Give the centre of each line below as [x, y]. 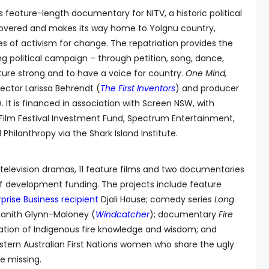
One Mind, [206, 73]
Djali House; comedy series [156, 199]
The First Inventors [138, 88]
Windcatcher [122, 214]
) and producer [207, 88]
